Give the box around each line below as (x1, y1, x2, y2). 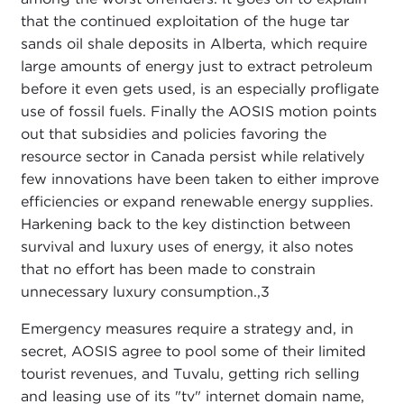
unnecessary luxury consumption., (20, 282, 261, 300)
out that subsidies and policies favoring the (20, 124, 326, 142)
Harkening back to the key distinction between (20, 215, 351, 233)
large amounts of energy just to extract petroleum (20, 57, 372, 75)
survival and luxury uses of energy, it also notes (20, 237, 353, 255)
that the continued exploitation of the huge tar (20, 12, 349, 30)
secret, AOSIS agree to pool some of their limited (20, 342, 366, 360)
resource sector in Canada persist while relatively (20, 147, 364, 165)
